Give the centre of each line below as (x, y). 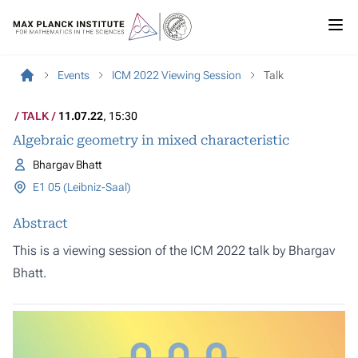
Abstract (40, 223)
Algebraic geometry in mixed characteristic (151, 140)
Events (74, 75)
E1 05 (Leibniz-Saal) (82, 187)
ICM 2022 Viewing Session (177, 75)
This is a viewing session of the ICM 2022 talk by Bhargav (174, 251)
